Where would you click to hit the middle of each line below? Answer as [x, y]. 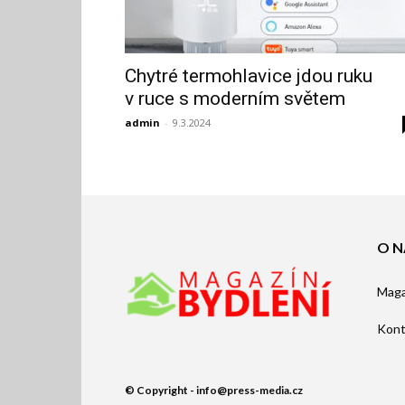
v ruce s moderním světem [235, 99]
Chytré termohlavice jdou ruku [249, 76]
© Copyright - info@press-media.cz [214, 390]
